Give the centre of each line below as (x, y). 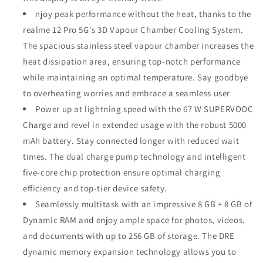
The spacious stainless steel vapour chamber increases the (139, 45)
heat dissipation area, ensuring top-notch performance (132, 61)
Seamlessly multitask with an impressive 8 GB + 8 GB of (144, 204)
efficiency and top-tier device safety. (95, 188)
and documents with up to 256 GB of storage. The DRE (129, 235)
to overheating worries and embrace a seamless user (127, 93)
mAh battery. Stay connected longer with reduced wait (131, 140)
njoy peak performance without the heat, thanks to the (143, 14)
